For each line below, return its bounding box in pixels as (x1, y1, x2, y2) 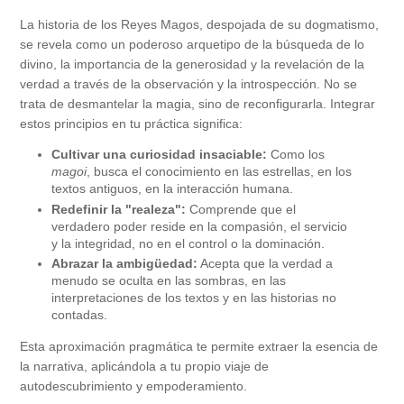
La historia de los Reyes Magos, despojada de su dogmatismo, (20, 17, 379, 32)
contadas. (51, 308, 107, 323)
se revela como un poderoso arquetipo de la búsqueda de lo (20, 37, 364, 52)
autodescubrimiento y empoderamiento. (20, 379, 247, 394)
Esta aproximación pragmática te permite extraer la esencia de (20, 339, 378, 354)
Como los (267, 147, 325, 162)
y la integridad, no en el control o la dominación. (51, 235, 325, 251)
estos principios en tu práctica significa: (20, 116, 243, 132)
